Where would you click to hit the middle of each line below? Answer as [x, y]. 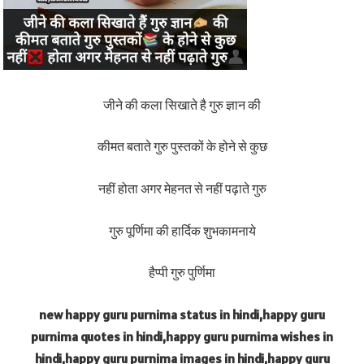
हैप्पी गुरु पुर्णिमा [182, 273]
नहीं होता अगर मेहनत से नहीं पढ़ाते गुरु [182, 189]
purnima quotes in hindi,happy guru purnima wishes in [182, 336]
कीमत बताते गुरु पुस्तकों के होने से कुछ [182, 147]
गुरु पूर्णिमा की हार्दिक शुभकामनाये [182, 230]
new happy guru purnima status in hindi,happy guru [182, 314]
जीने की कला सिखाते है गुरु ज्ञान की [182, 104]
